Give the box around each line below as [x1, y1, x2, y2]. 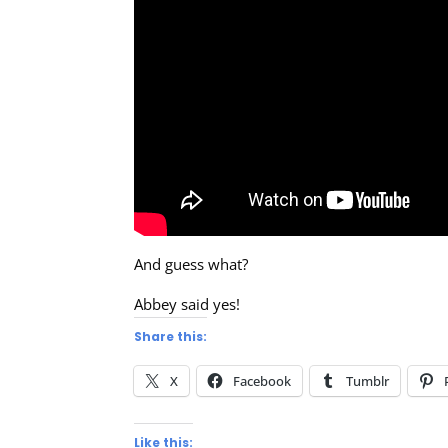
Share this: [134, 327, 208, 345]
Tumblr [346, 371, 390, 390]
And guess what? [134, 253, 249, 274]
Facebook [233, 371, 292, 390]
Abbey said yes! [134, 293, 241, 314]
